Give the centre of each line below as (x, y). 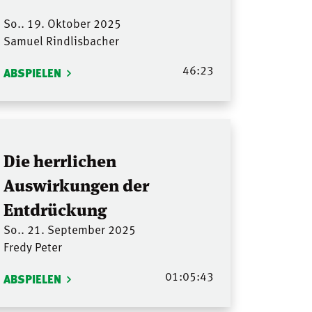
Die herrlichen (60, 159)
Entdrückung (55, 208)
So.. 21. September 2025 (69, 229)
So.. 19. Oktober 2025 (62, 23)
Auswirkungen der (76, 184)
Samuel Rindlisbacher (61, 41)
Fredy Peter (32, 246)
